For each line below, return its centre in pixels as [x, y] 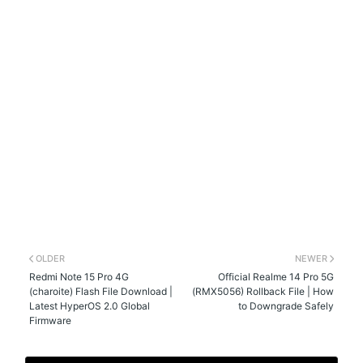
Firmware [51, 320]
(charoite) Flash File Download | [101, 291]
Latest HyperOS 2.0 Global [90, 305]
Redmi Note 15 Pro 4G [79, 276]
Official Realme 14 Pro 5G [275, 276]
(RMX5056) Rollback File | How [263, 291]
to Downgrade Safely [286, 305]
